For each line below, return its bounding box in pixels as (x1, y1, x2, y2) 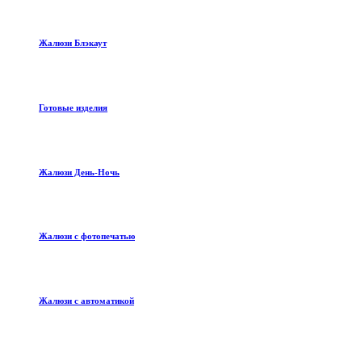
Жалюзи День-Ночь (39, 166, 120, 177)
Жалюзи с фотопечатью (39, 231, 135, 242)
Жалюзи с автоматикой (39, 296, 134, 306)
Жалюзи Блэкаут (39, 37, 107, 48)
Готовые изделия (39, 102, 107, 112)
